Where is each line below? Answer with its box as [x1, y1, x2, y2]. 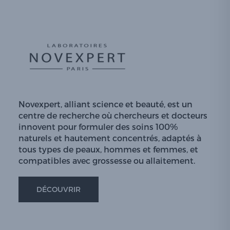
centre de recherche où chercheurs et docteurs [18, 110, 207, 120]
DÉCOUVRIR [36, 185, 81, 194]
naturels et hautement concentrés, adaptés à [18, 133, 201, 143]
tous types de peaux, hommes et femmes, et [18, 144, 198, 154]
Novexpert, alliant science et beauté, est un [18, 99, 193, 109]
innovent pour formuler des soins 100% [18, 122, 178, 131]
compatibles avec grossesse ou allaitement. [18, 156, 195, 165]
